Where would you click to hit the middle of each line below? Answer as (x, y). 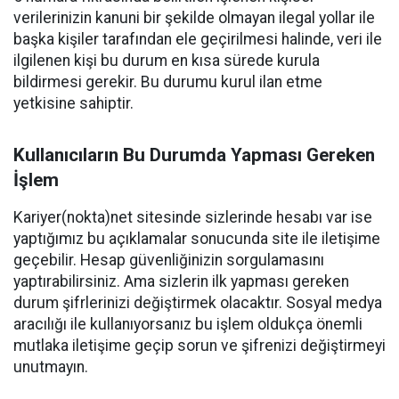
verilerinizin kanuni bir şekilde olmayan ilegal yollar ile (194, 18)
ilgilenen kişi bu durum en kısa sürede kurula (167, 61)
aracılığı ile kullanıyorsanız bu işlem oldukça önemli (188, 324)
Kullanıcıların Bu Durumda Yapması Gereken (194, 155)
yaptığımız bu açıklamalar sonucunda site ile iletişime (197, 239)
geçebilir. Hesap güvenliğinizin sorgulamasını (169, 260)
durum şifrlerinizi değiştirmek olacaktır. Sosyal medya (198, 303)
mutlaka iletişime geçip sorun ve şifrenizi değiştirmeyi (199, 346)
